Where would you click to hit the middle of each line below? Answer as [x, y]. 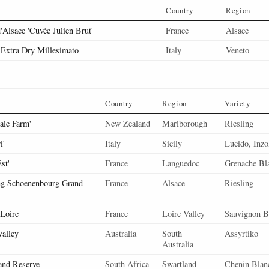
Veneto [237, 50]
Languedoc [181, 163]
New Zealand [128, 123]
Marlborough [185, 123]
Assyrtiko [241, 233]
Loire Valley [183, 213]
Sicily [172, 143]
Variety [237, 103]
